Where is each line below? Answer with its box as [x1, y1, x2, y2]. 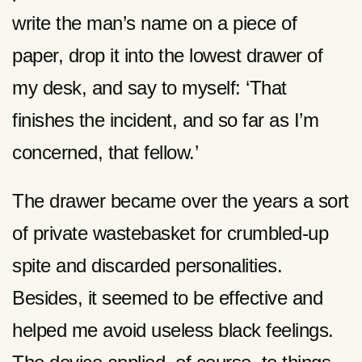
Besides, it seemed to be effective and [12, 286, 322, 309]
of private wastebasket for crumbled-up [12, 221, 328, 244]
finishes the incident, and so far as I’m [12, 108, 318, 131]
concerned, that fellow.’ [12, 141, 198, 163]
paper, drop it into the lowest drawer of [12, 44, 322, 66]
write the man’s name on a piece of [12, 11, 297, 34]
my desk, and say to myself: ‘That [12, 76, 287, 99]
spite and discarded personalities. [12, 254, 282, 276]
